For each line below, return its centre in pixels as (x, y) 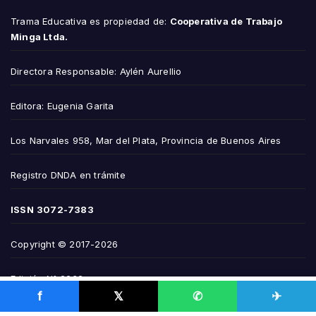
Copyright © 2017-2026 (65, 244)
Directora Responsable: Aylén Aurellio (96, 71)
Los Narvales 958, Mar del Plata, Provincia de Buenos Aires (146, 140)
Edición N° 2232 (47, 278)
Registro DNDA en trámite (68, 175)
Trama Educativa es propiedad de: (90, 21)
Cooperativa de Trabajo (226, 21)
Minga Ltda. (39, 36)
